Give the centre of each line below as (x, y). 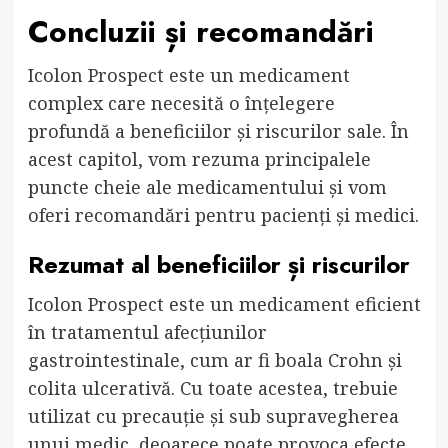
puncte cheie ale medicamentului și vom (207, 187)
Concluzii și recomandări (200, 32)
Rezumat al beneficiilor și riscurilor (218, 265)
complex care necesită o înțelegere (181, 103)
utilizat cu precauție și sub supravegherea (213, 416)
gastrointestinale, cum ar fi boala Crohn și (214, 360)
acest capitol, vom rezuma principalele (199, 159)
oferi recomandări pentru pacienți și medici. (223, 215)
